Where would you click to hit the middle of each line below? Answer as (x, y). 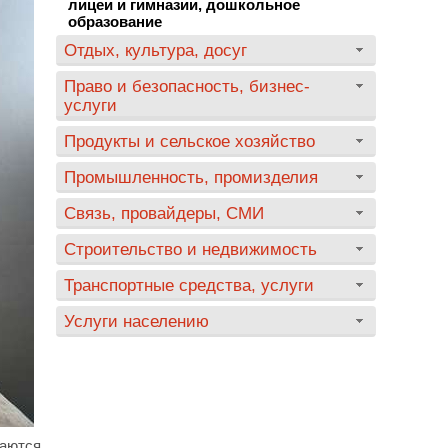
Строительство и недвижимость (190, 249)
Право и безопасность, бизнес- (187, 86)
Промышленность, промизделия (191, 177)
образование (115, 21)
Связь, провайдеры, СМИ (164, 213)
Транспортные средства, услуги (189, 285)
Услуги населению (136, 321)
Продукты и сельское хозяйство (189, 141)
